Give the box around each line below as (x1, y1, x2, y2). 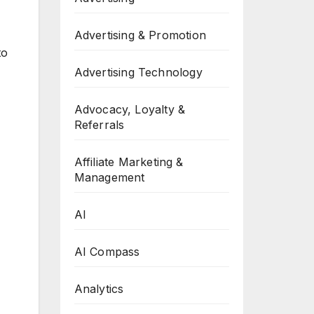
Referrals (74, 118, 125, 132)
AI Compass (74, 245, 140, 259)
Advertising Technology (74, 65, 203, 79)
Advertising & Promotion (74, 28, 207, 42)
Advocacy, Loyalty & (74, 102, 186, 116)
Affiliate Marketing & (74, 155, 184, 169)
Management (74, 170, 145, 184)
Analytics (74, 282, 124, 296)
